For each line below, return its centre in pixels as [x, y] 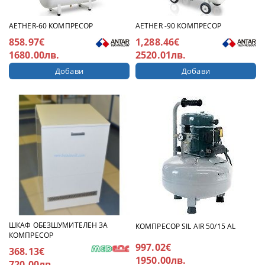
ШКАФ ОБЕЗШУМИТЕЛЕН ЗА [59, 225]
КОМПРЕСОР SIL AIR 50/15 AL [186, 227]
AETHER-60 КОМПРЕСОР [51, 25]
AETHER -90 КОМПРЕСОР [179, 25]
